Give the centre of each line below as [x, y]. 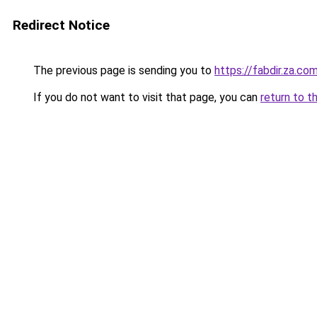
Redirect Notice [61, 25]
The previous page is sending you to [122, 70]
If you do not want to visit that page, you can [145, 97]
